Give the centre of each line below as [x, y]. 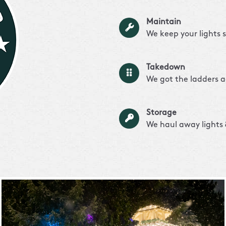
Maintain [164, 22]
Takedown [166, 68]
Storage [161, 113]
